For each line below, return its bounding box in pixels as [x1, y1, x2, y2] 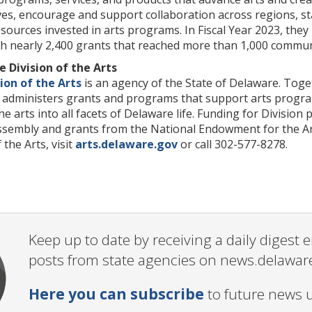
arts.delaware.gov [75, 136, 178, 152]
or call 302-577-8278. [178, 136, 288, 152]
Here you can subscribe [29, 284, 204, 304]
